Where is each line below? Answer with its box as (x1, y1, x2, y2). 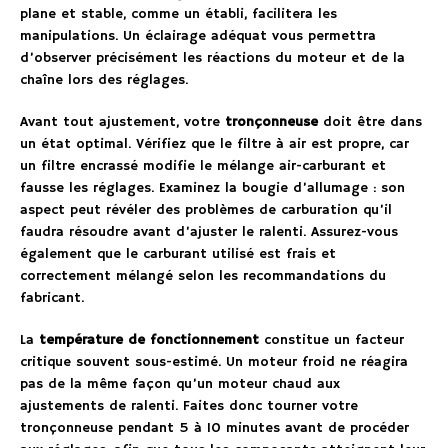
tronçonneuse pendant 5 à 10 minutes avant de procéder (20, 418, 409, 437)
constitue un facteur (259, 330, 404, 349)
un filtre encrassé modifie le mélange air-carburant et (20, 156, 386, 175)
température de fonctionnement (39, 330, 259, 349)
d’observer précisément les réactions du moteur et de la (20, 48, 405, 67)
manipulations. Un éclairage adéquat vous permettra (20, 26, 376, 45)
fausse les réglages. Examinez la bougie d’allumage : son (20, 178, 405, 197)
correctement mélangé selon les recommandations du (20, 266, 386, 285)
